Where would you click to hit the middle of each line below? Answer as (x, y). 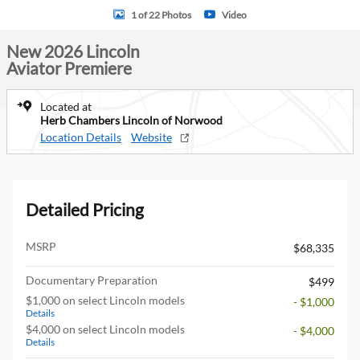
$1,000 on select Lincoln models (105, 300)
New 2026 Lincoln (73, 51)
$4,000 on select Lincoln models (105, 329)
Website (151, 137)
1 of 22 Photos (161, 14)
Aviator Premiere (69, 68)
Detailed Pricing (85, 209)
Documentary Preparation (92, 280)
